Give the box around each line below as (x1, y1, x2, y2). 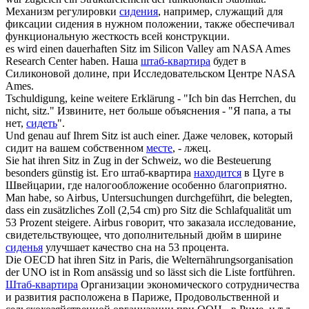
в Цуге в (241, 167, 284, 179)
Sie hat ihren (6, 154, 63, 167)
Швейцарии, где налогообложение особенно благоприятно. (6, 179, 287, 192)
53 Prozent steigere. (6, 217, 91, 229)
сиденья (6, 241, 43, 254)
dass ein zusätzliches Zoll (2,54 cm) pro (6, 204, 180, 217)
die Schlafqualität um (197, 204, 291, 217)
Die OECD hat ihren (6, 254, 99, 266)
